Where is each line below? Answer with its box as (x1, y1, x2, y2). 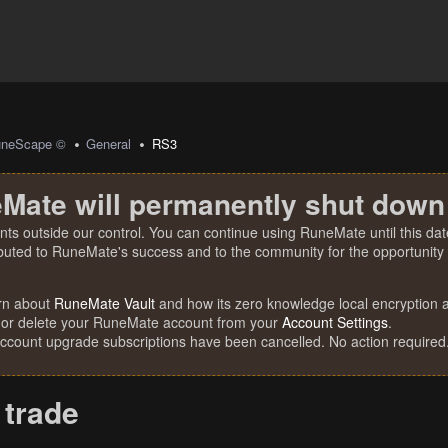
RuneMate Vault (54, 293, 155, 313)
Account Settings (282, 312, 388, 332)
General (86, 134, 132, 153)
